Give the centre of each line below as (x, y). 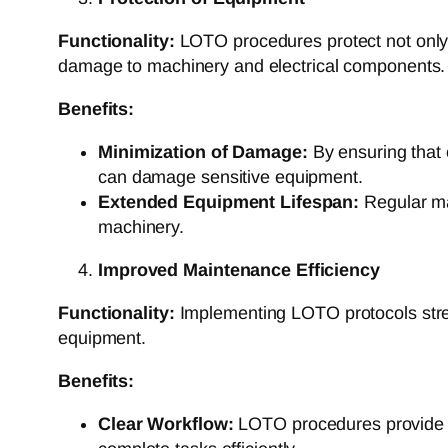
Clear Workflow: (166, 423)
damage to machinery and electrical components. (252, 65)
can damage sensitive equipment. (230, 176)
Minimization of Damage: (203, 151)
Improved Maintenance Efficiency (239, 269)
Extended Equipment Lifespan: (229, 201)
